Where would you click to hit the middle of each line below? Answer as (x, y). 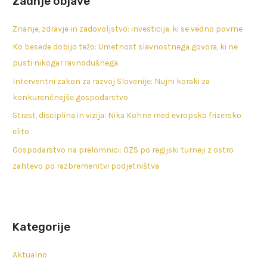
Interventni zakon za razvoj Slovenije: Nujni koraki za (111, 81)
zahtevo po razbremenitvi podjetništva (86, 165)
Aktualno (30, 255)
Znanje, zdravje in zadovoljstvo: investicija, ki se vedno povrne (128, 29)
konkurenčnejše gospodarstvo (71, 97)
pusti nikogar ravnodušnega (66, 63)
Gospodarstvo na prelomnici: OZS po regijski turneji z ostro (123, 149)
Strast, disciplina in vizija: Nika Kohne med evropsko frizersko (127, 115)
